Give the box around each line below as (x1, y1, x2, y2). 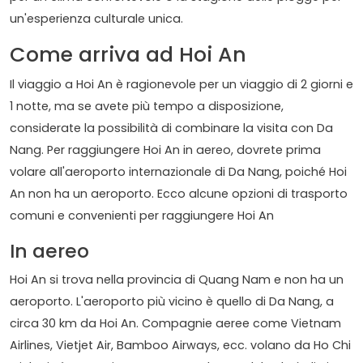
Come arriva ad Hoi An (10, 41, 252, 70)
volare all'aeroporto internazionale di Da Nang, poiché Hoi (10, 164, 347, 181)
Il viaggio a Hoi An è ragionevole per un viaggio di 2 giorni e (10, 76, 353, 93)
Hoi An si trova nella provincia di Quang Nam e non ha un (10, 271, 344, 288)
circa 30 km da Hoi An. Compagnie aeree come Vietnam (10, 315, 341, 332)
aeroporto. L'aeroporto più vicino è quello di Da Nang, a (10, 293, 334, 310)
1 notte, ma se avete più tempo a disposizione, (10, 98, 284, 115)
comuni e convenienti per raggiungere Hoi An (10, 207, 274, 224)
